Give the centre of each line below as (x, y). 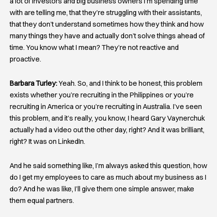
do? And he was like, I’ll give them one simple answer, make (102, 189)
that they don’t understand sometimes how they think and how (107, 24)
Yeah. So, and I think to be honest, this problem (130, 83)
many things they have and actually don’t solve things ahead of (107, 36)
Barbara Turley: (33, 83)
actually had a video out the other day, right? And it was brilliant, (107, 130)
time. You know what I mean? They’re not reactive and (94, 48)
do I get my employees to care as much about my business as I (108, 177)
